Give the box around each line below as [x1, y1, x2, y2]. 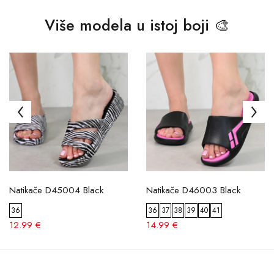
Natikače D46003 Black [146, 183, 240, 197]
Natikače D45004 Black [9, 183, 103, 197]
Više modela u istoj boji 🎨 [45, 14, 229, 36]
